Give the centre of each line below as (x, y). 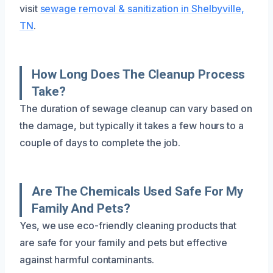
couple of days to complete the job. (100, 142)
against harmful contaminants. (87, 259)
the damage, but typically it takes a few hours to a (132, 125)
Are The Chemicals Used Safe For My (138, 191)
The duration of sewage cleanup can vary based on (136, 108)
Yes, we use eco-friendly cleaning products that (128, 225)
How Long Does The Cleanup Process (139, 74)
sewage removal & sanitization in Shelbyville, (142, 8)
